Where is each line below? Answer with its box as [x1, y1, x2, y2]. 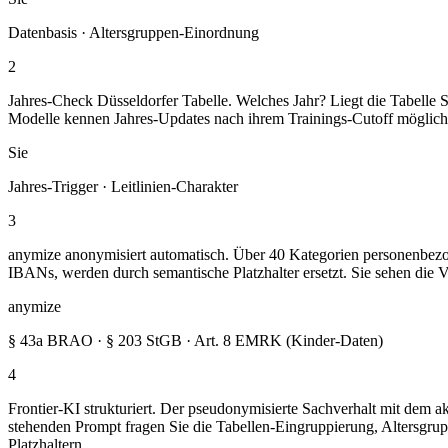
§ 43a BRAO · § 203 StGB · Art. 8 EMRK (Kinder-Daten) [8, 331, 383, 349]
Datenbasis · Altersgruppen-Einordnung [8, 23, 259, 41]
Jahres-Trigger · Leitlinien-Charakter [8, 177, 238, 195]
